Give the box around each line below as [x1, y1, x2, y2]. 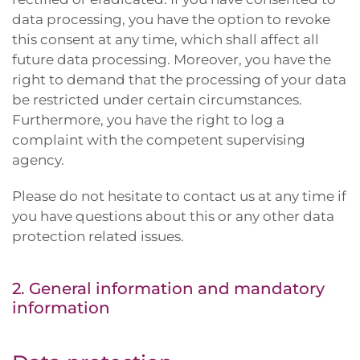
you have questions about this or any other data [12, 208, 334, 224]
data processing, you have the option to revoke [12, 11, 330, 27]
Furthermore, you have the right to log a [12, 112, 284, 128]
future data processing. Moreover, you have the [12, 51, 331, 67]
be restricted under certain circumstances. [12, 92, 302, 108]
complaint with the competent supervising [12, 132, 305, 148]
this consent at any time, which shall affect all [12, 31, 319, 47]
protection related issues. [12, 228, 184, 244]
